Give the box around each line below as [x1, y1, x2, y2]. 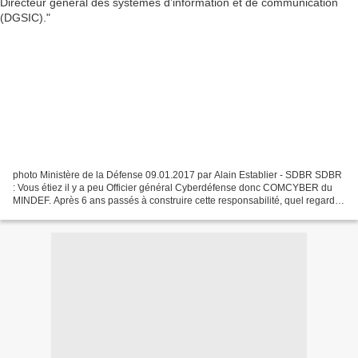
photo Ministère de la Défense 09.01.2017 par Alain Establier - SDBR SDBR [13, 169, 342, 181]
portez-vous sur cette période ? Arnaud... [13, 207, 189, 219]
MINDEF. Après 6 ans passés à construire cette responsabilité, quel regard [13, 194, 335, 206]
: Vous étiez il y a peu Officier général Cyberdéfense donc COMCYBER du [13, 181, 332, 193]
